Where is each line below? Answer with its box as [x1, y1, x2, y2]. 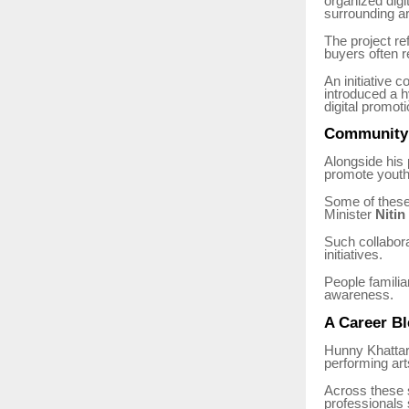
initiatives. [324, 247, 383, 263]
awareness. [324, 288, 393, 303]
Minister [324, 207, 375, 223]
